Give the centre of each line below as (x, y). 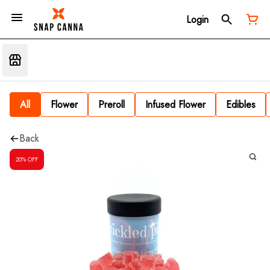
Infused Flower (175, 105)
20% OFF (27, 159)
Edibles (241, 105)
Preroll (111, 105)
